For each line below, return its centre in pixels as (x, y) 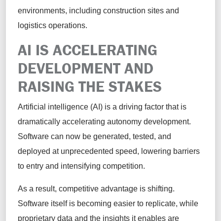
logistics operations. (54, 25)
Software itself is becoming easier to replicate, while (108, 203)
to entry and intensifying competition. (83, 166)
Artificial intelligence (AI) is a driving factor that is (102, 107)
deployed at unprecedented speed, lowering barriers (109, 151)
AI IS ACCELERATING (88, 50)
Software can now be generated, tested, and (94, 136)
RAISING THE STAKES (92, 86)
